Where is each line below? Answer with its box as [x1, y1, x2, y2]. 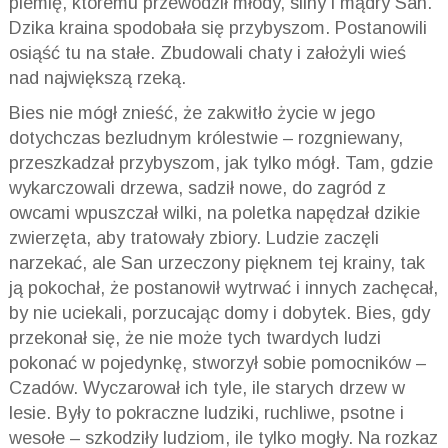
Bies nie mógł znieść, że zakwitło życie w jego [8, 103, 375, 124]
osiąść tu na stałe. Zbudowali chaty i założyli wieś [8, 43, 406, 64]
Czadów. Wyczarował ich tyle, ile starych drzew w [8, 378, 405, 399]
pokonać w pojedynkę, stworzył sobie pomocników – [8, 353, 426, 374]
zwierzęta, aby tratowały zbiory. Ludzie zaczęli [8, 228, 379, 249]
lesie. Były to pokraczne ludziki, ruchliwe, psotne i [8, 403, 404, 424]
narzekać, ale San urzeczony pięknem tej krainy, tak [8, 253, 425, 274]
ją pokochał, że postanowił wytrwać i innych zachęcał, [8, 278, 438, 299]
